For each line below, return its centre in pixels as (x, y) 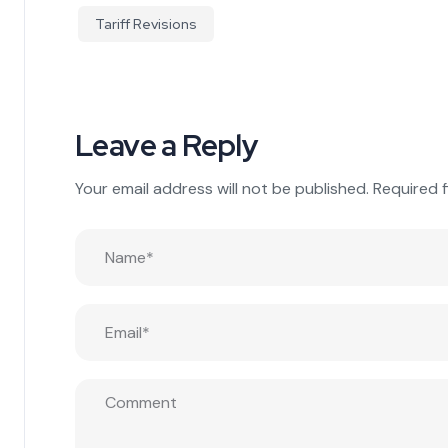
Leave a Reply (167, 144)
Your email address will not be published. (222, 188)
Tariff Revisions (146, 23)
